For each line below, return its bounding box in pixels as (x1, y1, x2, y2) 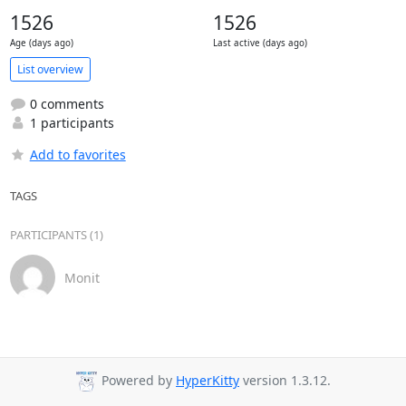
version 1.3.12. (239, 372, 331, 390)
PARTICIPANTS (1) (9, 227, 103, 243)
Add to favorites (29, 146, 126, 163)
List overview (16, 61, 83, 77)
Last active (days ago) (212, 37, 307, 49)
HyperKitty (176, 372, 239, 390)
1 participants (25, 114, 114, 131)
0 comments (25, 95, 104, 112)
